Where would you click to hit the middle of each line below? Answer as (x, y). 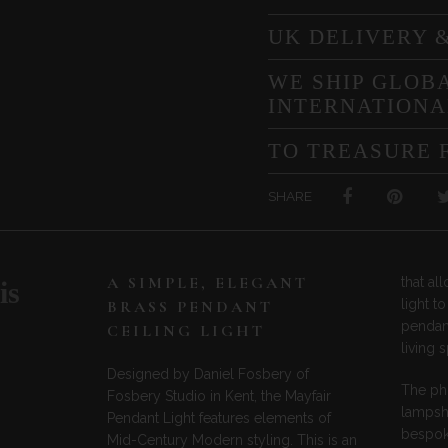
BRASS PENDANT (190, 307)
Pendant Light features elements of (219, 417)
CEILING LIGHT (186, 331)
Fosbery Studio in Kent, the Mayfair (219, 395)
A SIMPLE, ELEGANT (208, 283)
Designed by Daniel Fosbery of (208, 373)
